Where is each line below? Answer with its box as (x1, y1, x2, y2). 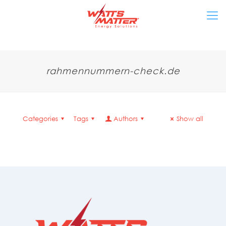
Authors (113, 115, 138, 123)
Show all (177, 115, 203, 123)
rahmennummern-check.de (46, 65, 180, 76)
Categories (23, 115, 58, 123)
